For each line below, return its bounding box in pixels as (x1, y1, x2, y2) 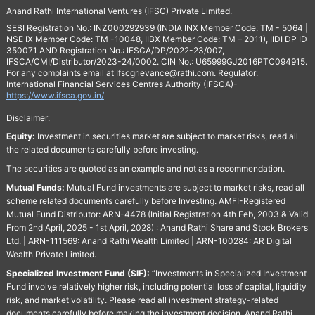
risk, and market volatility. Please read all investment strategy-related (6, 294, 278, 305)
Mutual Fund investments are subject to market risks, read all (64, 181, 304, 193)
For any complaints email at (6, 67, 114, 78)
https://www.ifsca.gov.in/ (6, 89, 104, 101)
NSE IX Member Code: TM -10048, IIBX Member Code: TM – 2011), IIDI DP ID (6, 33, 307, 44)
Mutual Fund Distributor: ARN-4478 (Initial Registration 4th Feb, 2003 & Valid (6, 208, 308, 219)
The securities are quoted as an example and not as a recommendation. (6, 162, 285, 174)
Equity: (6, 130, 35, 141)
